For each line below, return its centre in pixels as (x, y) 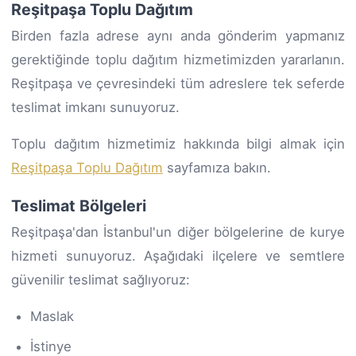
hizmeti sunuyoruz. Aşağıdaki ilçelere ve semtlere (178, 255)
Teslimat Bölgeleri (79, 205)
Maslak (52, 316)
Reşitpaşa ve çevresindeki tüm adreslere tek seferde (178, 83)
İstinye (51, 346)
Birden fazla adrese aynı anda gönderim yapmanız (178, 35)
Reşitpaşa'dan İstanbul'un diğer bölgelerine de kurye (178, 232)
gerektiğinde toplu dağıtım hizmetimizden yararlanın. (178, 59)
